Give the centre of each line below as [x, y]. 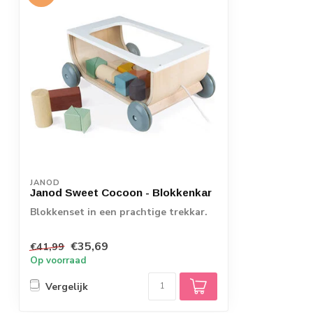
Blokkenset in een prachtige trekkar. [119, 212]
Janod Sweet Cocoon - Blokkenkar [121, 192]
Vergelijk [67, 286]
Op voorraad [58, 261]
